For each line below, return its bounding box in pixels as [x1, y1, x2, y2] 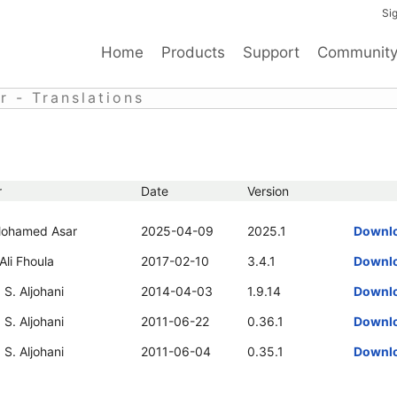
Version [247, 183, 289, 198]
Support [243, 43, 300, 61]
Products [161, 43, 225, 61]
